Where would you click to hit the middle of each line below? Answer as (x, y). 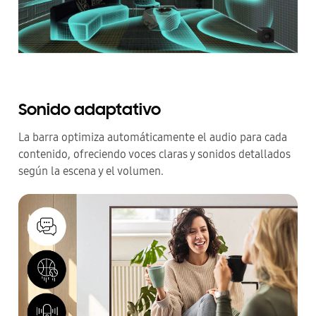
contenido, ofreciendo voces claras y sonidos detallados (154, 154)
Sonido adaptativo (90, 110)
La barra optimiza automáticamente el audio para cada (153, 137)
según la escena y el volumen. (91, 171)
